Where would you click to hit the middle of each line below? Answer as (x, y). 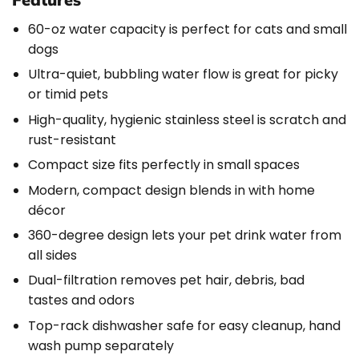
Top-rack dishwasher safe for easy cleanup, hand (184, 325)
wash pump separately (101, 345)
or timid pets (68, 95)
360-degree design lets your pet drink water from (185, 235)
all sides (52, 255)
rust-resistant (72, 139)
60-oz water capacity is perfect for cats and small (188, 29)
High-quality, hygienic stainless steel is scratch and (187, 119)
